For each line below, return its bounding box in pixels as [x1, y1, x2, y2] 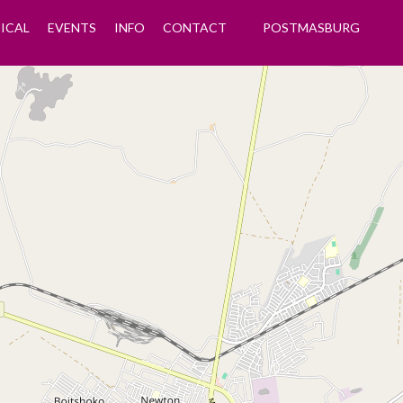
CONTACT [162, 20, 227, 35]
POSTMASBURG [260, 20, 361, 35]
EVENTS [47, 20, 96, 35]
